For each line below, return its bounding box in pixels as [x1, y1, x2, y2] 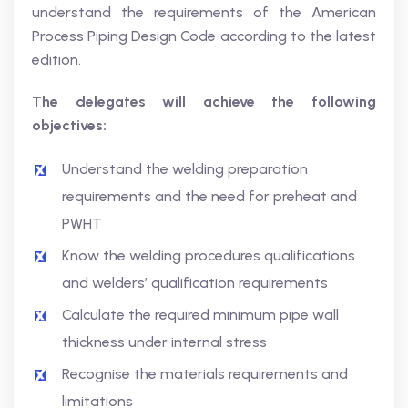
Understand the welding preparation [62, 160, 308, 178]
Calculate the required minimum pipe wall [62, 306, 339, 323]
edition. [32, 51, 81, 68]
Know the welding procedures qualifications [62, 247, 355, 264]
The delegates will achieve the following [32, 93, 376, 110]
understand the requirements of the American [32, 4, 376, 21]
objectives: [32, 117, 107, 134]
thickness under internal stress [62, 333, 267, 351]
